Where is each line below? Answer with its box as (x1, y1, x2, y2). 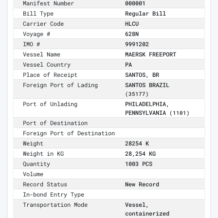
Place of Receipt (23, 71, 78, 79)
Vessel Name (23, 50, 61, 58)
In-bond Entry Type (23, 190, 85, 199)
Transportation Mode (23, 200, 88, 209)
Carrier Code (23, 19, 64, 28)
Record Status (23, 180, 68, 188)
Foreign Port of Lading (23, 81, 98, 89)
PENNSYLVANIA (125, 109, 169, 117)
